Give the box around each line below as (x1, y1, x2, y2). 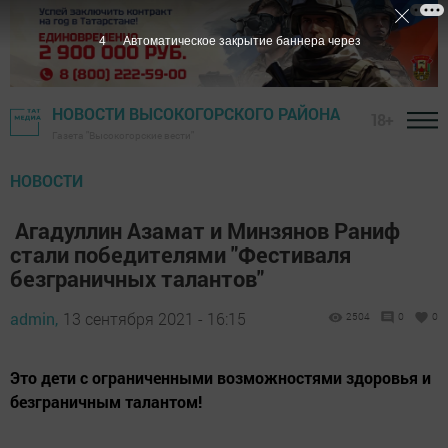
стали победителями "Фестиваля (10, 240, 351, 270)
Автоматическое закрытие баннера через (122, 34, 361, 48)
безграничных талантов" (10, 264, 264, 294)
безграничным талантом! (10, 391, 206, 413)
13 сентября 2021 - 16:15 (63, 308, 246, 330)
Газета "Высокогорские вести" (52, 129, 194, 143)
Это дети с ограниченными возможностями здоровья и (10, 367, 431, 389)
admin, (10, 308, 58, 330)
